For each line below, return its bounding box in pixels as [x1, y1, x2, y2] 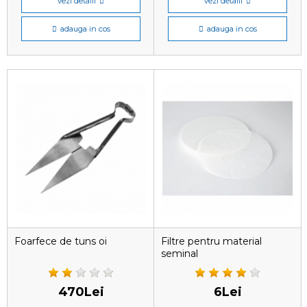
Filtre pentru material [161, 235, 262, 247]
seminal [161, 247, 198, 260]
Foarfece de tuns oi [14, 235, 107, 247]
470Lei [58, 284, 104, 299]
